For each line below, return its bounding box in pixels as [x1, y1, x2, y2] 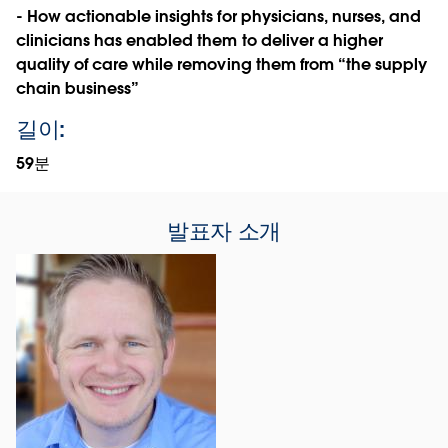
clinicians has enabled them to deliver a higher [16, 29, 383, 51]
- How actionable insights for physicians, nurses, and [16, 5, 422, 27]
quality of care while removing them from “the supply [16, 53, 427, 75]
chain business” [16, 77, 140, 99]
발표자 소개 [166, 216, 282, 245]
